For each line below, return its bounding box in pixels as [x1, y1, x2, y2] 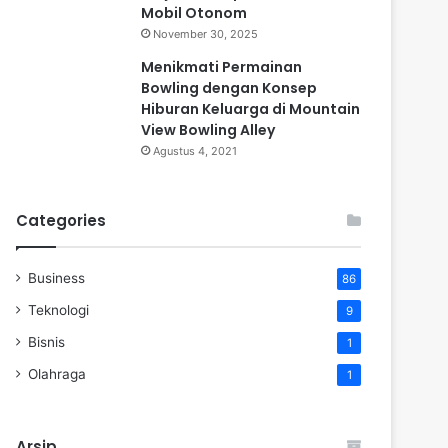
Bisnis [28, 333, 65, 350]
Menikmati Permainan [141, 56, 302, 77]
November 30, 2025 [153, 26, 258, 41]
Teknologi [28, 301, 89, 318]
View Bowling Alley [141, 119, 275, 140]
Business [28, 269, 85, 286]
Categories [16, 209, 106, 231]
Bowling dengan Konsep [141, 77, 317, 98]
